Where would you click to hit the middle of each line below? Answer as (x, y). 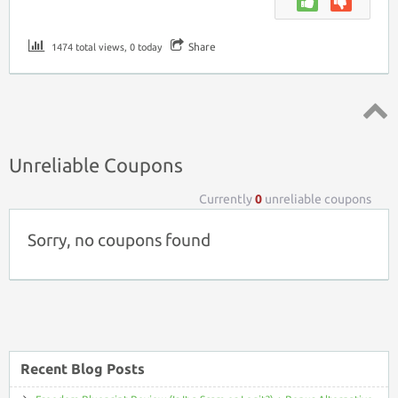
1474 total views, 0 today (105, 48)
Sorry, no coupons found (119, 240)
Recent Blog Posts (83, 368)
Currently (227, 199)
